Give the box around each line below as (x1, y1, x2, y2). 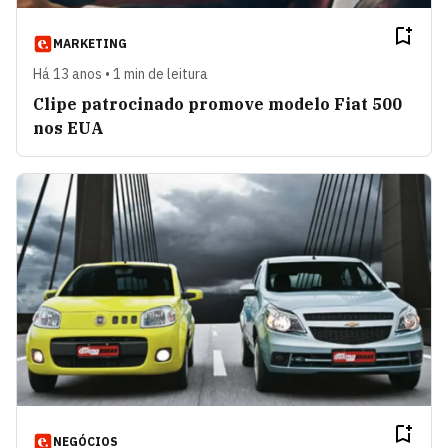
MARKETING (53, 35, 127, 51)
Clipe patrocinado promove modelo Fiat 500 (33, 93, 402, 114)
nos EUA (33, 117, 104, 138)
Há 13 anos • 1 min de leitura (33, 64, 208, 83)
